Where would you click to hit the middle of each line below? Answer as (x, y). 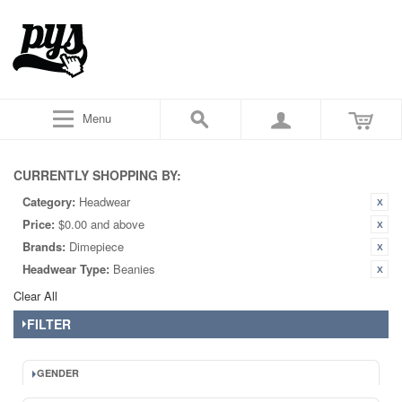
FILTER (49, 324)
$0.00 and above (101, 224)
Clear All (35, 296)
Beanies (134, 269)
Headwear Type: (66, 269)
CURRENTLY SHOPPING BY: (97, 175)
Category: (49, 201)
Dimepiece (96, 246)
